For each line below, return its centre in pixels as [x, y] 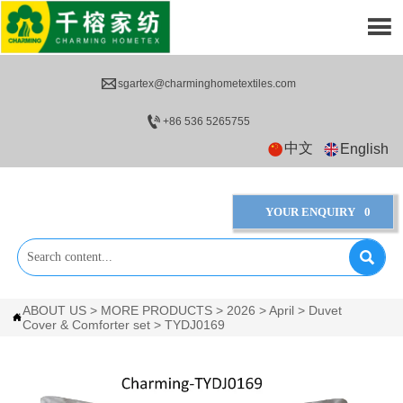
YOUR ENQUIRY [310, 212]
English [365, 148]
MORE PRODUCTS [157, 310]
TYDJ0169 [195, 324]
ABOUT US [55, 310]
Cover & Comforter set [87, 324]
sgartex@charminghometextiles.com [206, 84]
